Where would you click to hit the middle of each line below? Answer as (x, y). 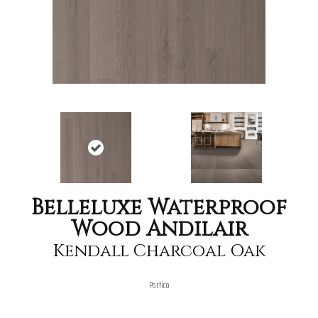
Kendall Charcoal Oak (159, 251)
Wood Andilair (159, 229)
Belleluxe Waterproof (159, 208)
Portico (159, 285)
